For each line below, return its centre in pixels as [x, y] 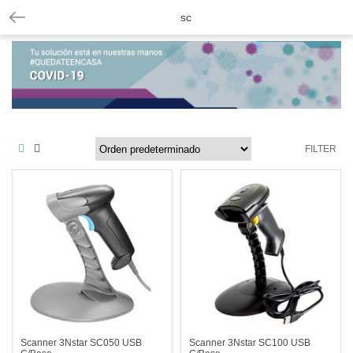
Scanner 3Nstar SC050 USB [81, 343]
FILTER [321, 149]
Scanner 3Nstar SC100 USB [250, 343]
